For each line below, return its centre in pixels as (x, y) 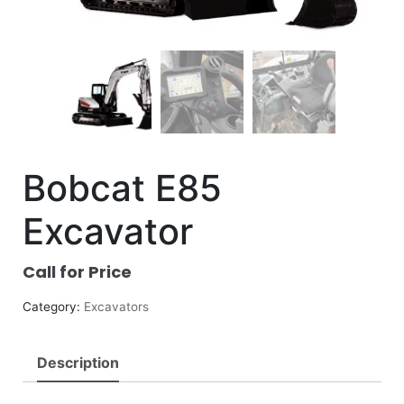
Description (78, 363)
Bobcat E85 (122, 188)
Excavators (116, 307)
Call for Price (77, 272)
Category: (53, 307)
